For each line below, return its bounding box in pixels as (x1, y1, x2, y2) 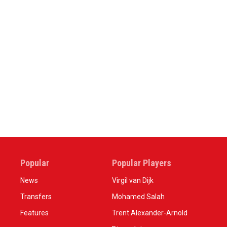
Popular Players (111, 158, 171, 168)
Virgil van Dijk (111, 176, 154, 184)
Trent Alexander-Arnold (111, 209, 187, 217)
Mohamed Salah (111, 193, 165, 201)
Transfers (20, 193, 52, 201)
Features (20, 209, 49, 217)
